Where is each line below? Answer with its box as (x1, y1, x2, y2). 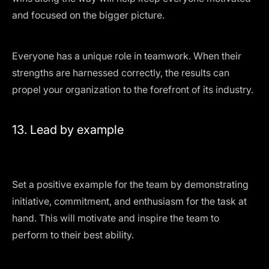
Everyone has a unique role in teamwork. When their (12, 50, 241, 62)
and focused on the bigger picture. (12, 9, 165, 21)
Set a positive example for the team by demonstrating (12, 178, 249, 190)
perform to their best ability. (12, 229, 134, 241)
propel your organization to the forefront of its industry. (12, 83, 253, 95)
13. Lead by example (12, 122, 124, 137)
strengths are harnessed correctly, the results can (12, 67, 229, 79)
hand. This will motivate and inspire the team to (12, 212, 219, 224)
